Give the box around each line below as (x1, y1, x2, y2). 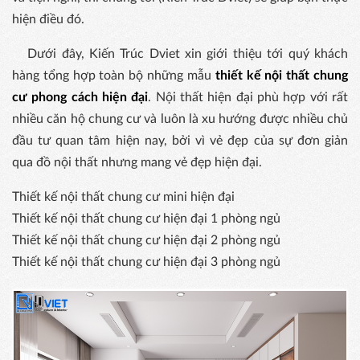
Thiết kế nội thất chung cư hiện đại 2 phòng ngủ (12, 234, 280, 247)
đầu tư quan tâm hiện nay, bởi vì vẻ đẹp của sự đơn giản (12, 134, 348, 148)
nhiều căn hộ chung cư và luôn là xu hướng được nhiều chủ (12, 112, 348, 126)
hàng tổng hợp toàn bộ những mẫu (12, 69, 215, 83)
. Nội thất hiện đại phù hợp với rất (148, 91, 349, 104)
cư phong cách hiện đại (12, 91, 149, 104)
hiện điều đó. (12, 13, 84, 27)
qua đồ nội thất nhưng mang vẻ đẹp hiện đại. (12, 156, 262, 170)
